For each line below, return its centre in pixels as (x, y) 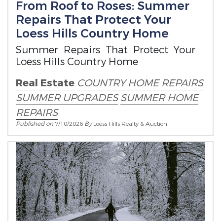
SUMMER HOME (159, 98)
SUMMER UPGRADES (67, 98)
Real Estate (45, 83)
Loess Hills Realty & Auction (130, 124)
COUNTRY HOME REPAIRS (140, 83)
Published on (35, 124)
